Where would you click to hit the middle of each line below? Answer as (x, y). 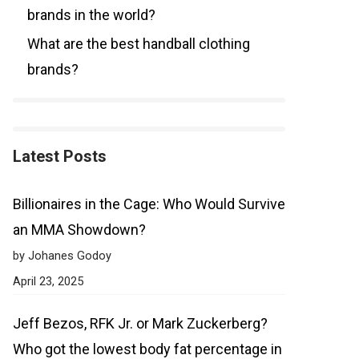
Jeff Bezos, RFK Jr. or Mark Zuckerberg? (140, 323)
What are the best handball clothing (139, 44)
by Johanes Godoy (62, 256)
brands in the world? (91, 15)
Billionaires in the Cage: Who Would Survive (149, 204)
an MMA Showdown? (79, 230)
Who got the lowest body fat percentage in (147, 349)
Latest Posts (60, 156)
